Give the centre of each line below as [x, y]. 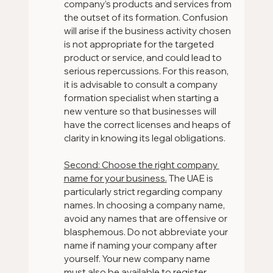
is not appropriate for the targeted [140, 44]
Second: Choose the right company [141, 165]
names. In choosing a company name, [145, 205]
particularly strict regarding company [144, 191]
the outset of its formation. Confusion [147, 17]
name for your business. [115, 178]
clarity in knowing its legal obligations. [144, 138]
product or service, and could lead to [144, 57]
